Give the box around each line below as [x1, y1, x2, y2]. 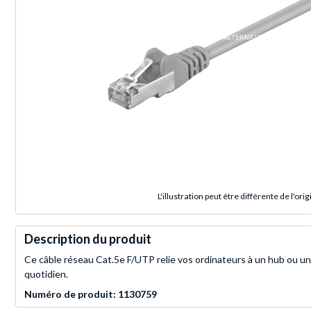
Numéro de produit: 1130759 [24, 288, 157, 301]
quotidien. [24, 268, 68, 280]
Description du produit [24, 231, 151, 247]
